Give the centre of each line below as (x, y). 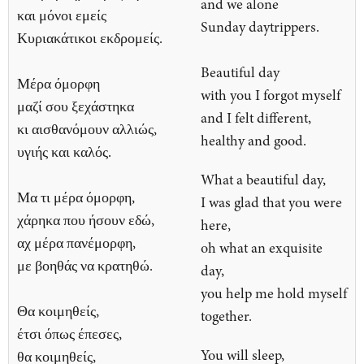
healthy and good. (253, 141)
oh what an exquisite (262, 248)
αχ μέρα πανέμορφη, (76, 243)
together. (226, 316)
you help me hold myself (274, 294)
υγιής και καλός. (64, 152)
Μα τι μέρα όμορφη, (76, 198)
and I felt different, (258, 118)
